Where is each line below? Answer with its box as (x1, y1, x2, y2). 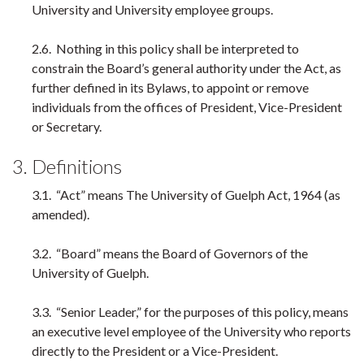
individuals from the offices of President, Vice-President (32, 99, 342, 115)
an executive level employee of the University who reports (32, 323, 351, 339)
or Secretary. (32, 119, 104, 134)
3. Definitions (12, 154, 126, 178)
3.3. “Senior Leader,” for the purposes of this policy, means (32, 304, 349, 319)
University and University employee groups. (32, 2, 273, 17)
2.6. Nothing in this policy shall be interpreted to (32, 41, 299, 56)
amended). (32, 206, 92, 222)
